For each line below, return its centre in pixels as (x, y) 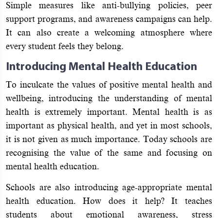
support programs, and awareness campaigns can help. (109, 19)
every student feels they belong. (65, 46)
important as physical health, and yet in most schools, (109, 125)
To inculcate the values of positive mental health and (109, 84)
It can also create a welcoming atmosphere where (109, 32)
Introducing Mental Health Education (103, 67)
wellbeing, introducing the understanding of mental (109, 98)
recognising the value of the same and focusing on (109, 153)
